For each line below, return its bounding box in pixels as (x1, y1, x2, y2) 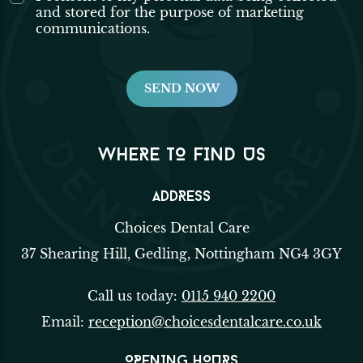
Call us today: (88, 288, 181, 304)
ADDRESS (152, 190, 211, 205)
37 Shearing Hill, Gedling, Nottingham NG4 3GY (21, 246, 342, 262)
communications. (36, 20, 150, 36)
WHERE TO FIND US (97, 147, 266, 165)
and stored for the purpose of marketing (36, 4, 304, 20)
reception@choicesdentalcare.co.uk (88, 314, 322, 330)
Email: (41, 314, 88, 330)
